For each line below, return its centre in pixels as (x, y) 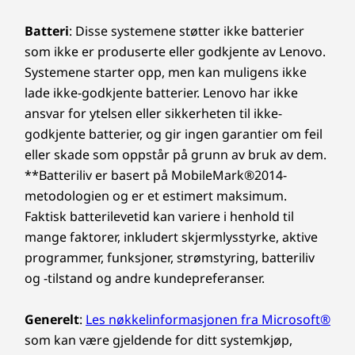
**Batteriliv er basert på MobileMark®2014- (156, 175)
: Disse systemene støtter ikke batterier (187, 31)
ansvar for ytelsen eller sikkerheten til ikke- (153, 113)
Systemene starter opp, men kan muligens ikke (166, 72)
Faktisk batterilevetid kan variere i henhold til (159, 216)
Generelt (52, 319)
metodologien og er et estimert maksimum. (156, 196)
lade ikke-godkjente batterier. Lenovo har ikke (161, 93)
